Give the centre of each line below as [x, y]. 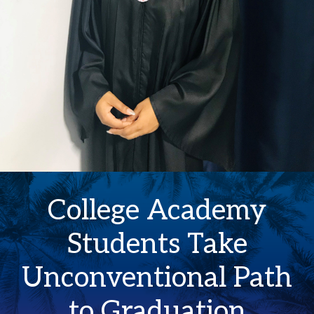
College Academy [157, 211]
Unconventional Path [157, 279]
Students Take [157, 245]
